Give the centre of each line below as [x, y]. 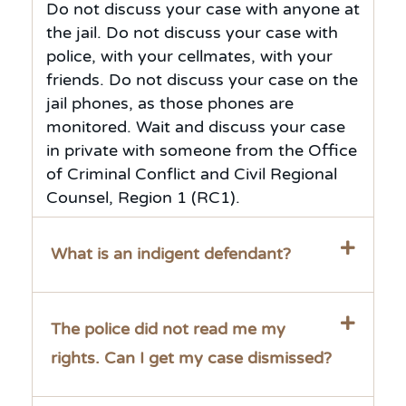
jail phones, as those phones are [170, 104]
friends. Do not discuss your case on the [202, 80]
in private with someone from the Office [202, 151]
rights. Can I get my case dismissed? [191, 358]
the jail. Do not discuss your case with [192, 33]
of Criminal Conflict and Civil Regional [192, 174]
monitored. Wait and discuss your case [196, 127]
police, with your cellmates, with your [189, 57]
